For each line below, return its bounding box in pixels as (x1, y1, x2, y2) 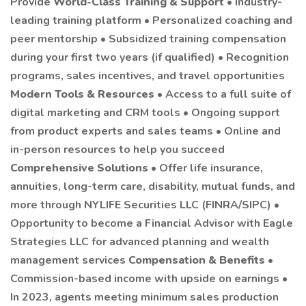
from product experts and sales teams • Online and (10, 124, 281, 139)
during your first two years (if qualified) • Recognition (10, 50, 289, 65)
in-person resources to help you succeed (10, 142, 225, 157)
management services (10, 253, 128, 268)
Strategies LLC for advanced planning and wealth (10, 234, 269, 249)
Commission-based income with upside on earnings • (10, 271, 288, 286)
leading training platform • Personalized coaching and (10, 13, 292, 28)
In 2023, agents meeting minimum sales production (10, 290, 279, 305)
